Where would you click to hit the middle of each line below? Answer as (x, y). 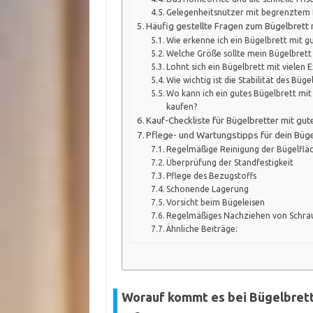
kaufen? (181, 106)
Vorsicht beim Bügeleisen (215, 202)
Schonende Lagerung (207, 189)
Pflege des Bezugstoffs (211, 175)
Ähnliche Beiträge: (202, 228)
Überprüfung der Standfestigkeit (230, 162)
